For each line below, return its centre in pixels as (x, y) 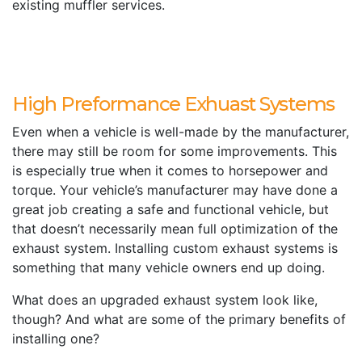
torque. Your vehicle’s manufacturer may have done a (175, 190)
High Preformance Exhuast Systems (173, 104)
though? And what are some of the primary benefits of (179, 319)
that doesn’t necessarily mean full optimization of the (175, 229)
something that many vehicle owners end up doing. (168, 267)
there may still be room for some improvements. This (175, 151)
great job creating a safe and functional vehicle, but (170, 209)
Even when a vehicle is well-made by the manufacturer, (181, 132)
